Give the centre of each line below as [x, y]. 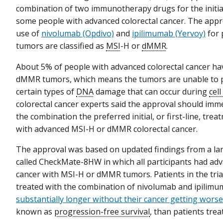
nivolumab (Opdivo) [78, 34]
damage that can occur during [151, 91]
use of [29, 34]
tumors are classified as [61, 46]
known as [35, 211]
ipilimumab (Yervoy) [169, 34]
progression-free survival [102, 211]
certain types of [46, 91]
